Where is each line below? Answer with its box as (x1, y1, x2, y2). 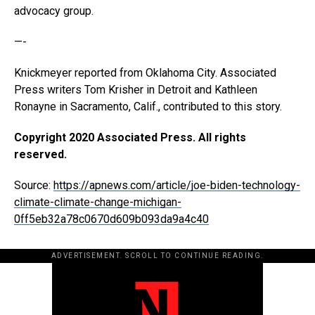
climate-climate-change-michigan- (14, 195, 181, 210)
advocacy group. (14, 4, 94, 18)
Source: (14, 179, 53, 193)
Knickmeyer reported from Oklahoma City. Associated (14, 66, 276, 80)
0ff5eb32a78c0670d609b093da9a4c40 (14, 212, 209, 226)
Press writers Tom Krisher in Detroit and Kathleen (14, 83, 257, 97)
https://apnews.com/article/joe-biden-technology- (53, 179, 300, 193)
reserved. (14, 148, 67, 162)
